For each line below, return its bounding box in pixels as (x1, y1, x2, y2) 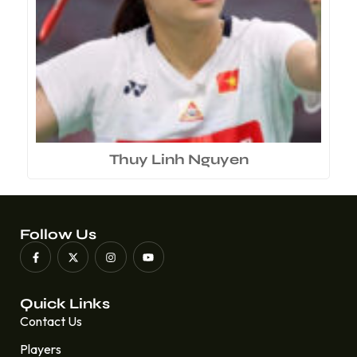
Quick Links (20, 295, 110, 313)
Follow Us (20, 226, 96, 244)
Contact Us (20, 313, 82, 330)
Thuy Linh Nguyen (108, 151, 249, 169)
